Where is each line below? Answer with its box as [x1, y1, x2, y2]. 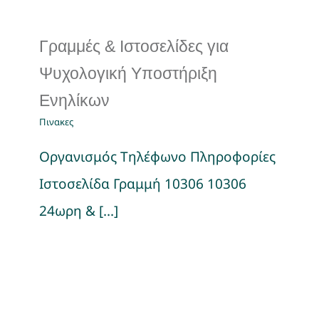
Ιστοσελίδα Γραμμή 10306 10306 [39, 174, 246, 193]
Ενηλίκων [39, 91, 110, 110]
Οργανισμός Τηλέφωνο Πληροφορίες [39, 147, 276, 166]
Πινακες [39, 115, 73, 128]
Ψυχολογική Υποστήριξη [39, 64, 217, 83]
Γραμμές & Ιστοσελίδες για [39, 37, 229, 56]
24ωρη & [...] [39, 202, 118, 220]
